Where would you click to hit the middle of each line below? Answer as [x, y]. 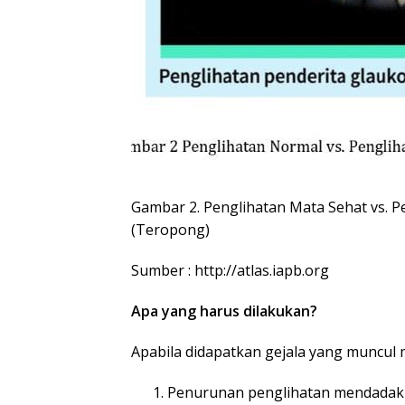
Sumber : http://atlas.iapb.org [230, 271]
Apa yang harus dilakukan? [224, 311]
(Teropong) [170, 230]
